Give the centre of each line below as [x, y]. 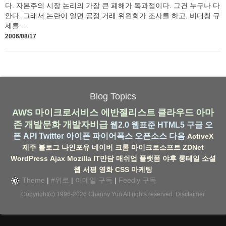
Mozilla [79, 158]
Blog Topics [113, 96]
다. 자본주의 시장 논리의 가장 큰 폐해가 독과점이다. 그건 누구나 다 [112, 5]
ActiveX [200, 136]
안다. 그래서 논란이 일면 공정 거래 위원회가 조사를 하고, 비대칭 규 [112, 15]
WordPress [29, 158]
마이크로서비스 [67, 112]
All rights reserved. [149, 194]
